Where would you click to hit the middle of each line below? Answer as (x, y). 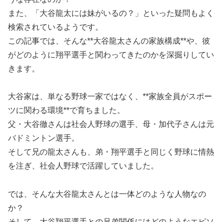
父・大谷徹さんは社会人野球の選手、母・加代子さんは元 (111, 124)
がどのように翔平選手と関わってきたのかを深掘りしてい (111, 55)
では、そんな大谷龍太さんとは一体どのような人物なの (107, 194)
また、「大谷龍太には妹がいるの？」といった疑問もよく (111, 13)
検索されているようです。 (55, 27)
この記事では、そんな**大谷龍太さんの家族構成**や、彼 (109, 41)
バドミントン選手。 (44, 138)
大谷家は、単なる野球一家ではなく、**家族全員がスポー (110, 97)
